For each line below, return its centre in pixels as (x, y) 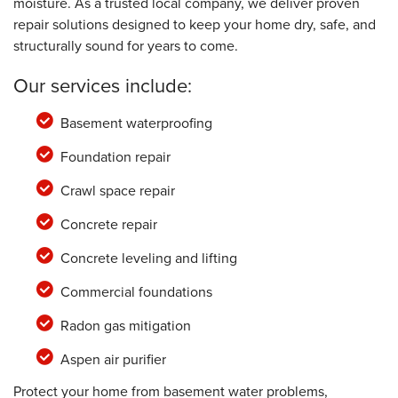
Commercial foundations (136, 291)
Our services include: (103, 85)
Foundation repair (115, 156)
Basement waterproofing (136, 123)
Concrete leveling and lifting (148, 258)
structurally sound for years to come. (126, 45)
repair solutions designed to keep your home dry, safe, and (195, 24)
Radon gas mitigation (125, 325)
